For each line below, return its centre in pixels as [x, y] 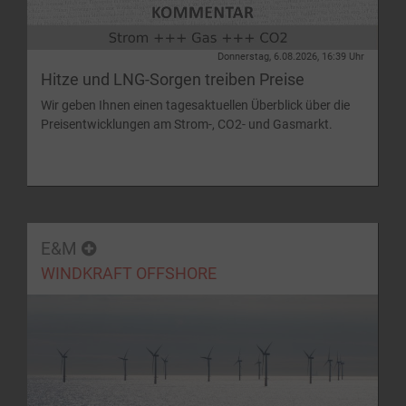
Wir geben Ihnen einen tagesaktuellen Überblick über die [195, 106]
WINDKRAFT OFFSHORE [129, 274]
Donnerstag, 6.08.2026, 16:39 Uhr [291, 57]
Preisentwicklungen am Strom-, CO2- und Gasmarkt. [187, 125]
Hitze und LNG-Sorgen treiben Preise [173, 80]
